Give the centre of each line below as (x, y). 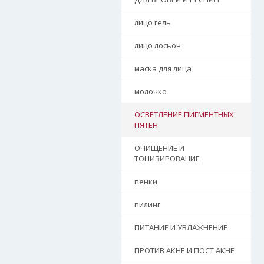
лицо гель (153, 22)
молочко (151, 91)
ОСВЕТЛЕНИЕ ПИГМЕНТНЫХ (184, 114)
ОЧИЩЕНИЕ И (159, 148)
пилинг (147, 204)
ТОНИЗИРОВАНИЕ (167, 159)
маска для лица (163, 68)
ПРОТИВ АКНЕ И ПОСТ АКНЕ (184, 250)
